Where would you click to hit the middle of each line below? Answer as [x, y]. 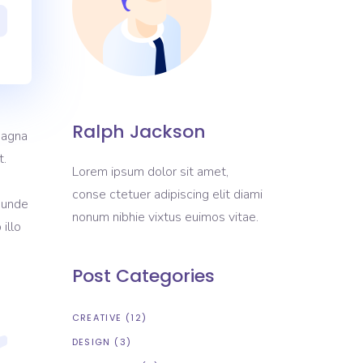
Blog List [87, 43]
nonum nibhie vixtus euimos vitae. [165, 217]
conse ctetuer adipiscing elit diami [167, 194]
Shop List [89, 75]
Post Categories [143, 276]
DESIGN [91, 342]
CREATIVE [97, 318]
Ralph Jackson [139, 132]
